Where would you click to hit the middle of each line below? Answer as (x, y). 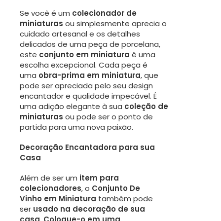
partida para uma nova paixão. (76, 127)
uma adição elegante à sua (72, 107)
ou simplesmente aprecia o (115, 24)
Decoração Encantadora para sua (87, 147)
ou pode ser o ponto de (108, 117)
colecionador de (104, 13)
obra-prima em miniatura (90, 75)
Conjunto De (116, 188)
